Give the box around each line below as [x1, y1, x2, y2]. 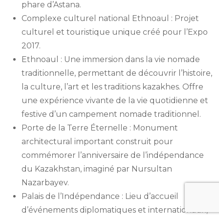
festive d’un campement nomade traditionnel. [22, 109, 201, 119]
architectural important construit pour [22, 136, 173, 146]
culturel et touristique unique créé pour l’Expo [22, 27, 208, 37]
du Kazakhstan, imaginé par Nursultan [22, 164, 172, 174]
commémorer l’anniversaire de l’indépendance [22, 150, 204, 160]
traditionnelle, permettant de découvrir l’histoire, [22, 68, 212, 78]
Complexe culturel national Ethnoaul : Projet [22, 13, 199, 23]
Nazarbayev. [22, 177, 69, 187]
